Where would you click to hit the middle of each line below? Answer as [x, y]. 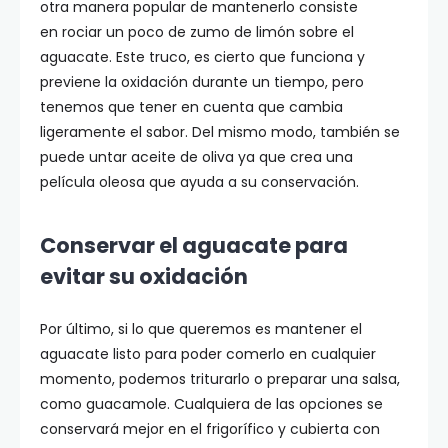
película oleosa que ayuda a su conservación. [199, 182]
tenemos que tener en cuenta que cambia [191, 107]
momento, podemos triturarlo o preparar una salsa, [220, 379]
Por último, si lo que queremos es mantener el [201, 329]
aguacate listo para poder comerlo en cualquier [208, 354]
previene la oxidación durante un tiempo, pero [202, 82]
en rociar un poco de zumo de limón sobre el [197, 32]
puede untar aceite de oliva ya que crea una [196, 157]
